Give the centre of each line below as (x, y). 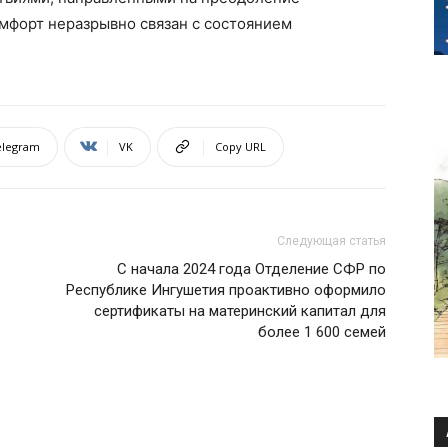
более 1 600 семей (322, 331)
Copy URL (240, 146)
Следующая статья (331, 240)
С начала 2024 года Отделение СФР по (251, 268)
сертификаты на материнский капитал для (240, 310)
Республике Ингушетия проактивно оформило (226, 289)
